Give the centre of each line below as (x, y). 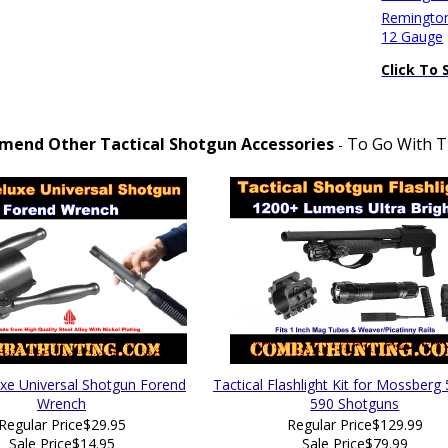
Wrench (61, 403)
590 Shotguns (355, 403)
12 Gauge (412, 36)
